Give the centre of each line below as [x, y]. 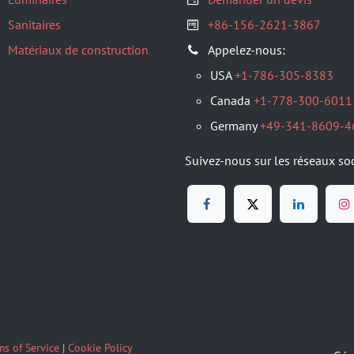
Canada [232, 100]
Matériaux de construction [78, 50]
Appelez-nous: [246, 50]
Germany [235, 126]
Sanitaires [34, 24]
